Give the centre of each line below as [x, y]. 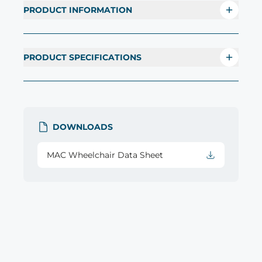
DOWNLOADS [83, 127]
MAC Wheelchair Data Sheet [105, 155]
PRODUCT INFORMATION [78, 10]
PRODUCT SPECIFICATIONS [82, 58]
